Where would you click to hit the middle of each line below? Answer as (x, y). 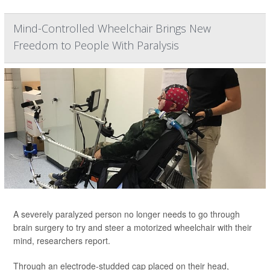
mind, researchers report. (62, 241)
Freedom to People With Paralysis (96, 46)
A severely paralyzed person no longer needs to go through (127, 214)
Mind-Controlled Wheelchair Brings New (112, 29)
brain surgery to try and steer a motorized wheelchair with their (133, 228)
